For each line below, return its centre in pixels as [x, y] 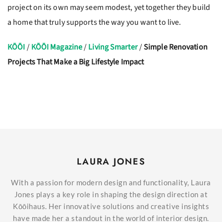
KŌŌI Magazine [57, 47]
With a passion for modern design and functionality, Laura [111, 182]
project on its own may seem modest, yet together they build [109, 7]
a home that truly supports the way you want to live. [94, 22]
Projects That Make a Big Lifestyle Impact [76, 62]
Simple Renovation [176, 47]
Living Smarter [113, 47]
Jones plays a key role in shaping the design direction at [111, 194]
